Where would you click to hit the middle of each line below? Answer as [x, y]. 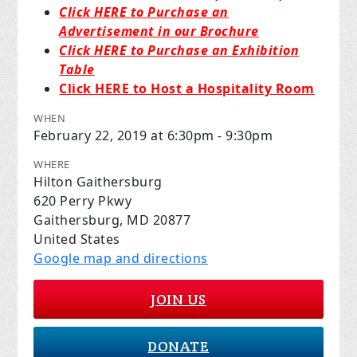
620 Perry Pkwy [83, 200]
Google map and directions [121, 258]
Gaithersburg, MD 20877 [112, 220]
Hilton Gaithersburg [98, 181]
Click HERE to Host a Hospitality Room [187, 88]
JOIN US [178, 299]
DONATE [178, 346]
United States [77, 239]
